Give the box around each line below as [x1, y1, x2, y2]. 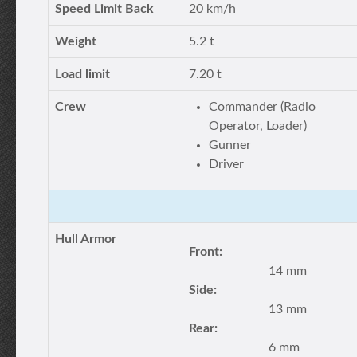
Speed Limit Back [55, 2, 154, 15]
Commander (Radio [209, 100, 316, 113]
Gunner [209, 139, 251, 151]
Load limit [55, 68, 110, 80]
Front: [189, 245, 222, 258]
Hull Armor [55, 233, 116, 245]
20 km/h [189, 2, 236, 15]
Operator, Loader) [209, 120, 307, 132]
